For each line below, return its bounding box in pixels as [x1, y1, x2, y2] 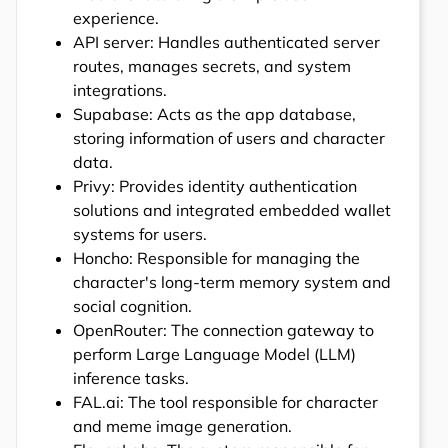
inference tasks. [73, 368, 189, 389]
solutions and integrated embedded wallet [73, 200, 391, 221]
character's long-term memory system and [73, 272, 391, 293]
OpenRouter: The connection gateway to [73, 320, 374, 341]
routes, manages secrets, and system [73, 56, 351, 77]
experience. [73, 8, 159, 29]
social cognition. [73, 296, 192, 317]
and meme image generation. [73, 416, 292, 437]
